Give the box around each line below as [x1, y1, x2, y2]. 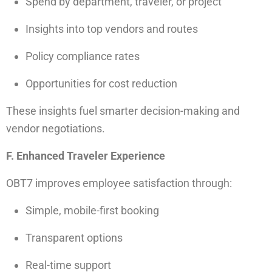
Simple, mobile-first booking [25, 204, 159, 217]
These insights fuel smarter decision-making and [6, 104, 240, 117]
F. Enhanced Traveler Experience [6, 149, 165, 162]
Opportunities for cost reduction [25, 77, 177, 90]
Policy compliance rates [25, 50, 140, 63]
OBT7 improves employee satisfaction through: [6, 177, 232, 189]
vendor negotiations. [6, 122, 105, 135]
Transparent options [25, 231, 123, 244]
